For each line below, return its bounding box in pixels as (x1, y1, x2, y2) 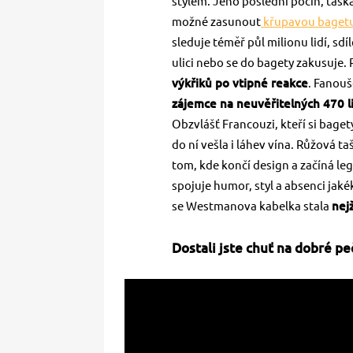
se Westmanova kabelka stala (172, 199, 332, 214)
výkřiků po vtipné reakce (172, 76, 308, 91)
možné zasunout (172, 15, 261, 29)
